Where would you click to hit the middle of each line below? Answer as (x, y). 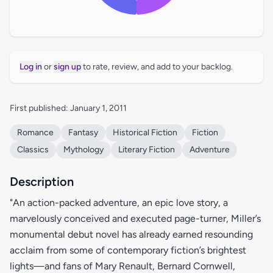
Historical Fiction (145, 133)
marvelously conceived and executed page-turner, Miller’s (135, 218)
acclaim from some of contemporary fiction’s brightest (128, 250)
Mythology (83, 150)
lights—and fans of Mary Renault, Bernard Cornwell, (122, 266)
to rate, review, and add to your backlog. (157, 67)
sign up (67, 67)
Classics (33, 150)
